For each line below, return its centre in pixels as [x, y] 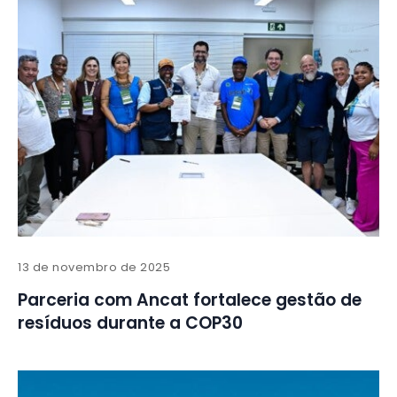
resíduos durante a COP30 [130, 323]
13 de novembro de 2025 [94, 268]
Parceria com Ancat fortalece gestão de [190, 300]
